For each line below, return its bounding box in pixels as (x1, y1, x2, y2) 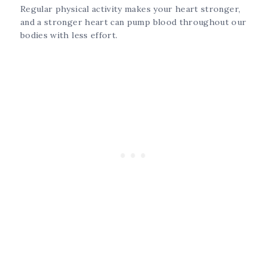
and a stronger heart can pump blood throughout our (20, 17, 247, 28)
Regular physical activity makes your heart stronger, (20, 4, 241, 15)
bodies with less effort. (20, 30, 120, 41)
